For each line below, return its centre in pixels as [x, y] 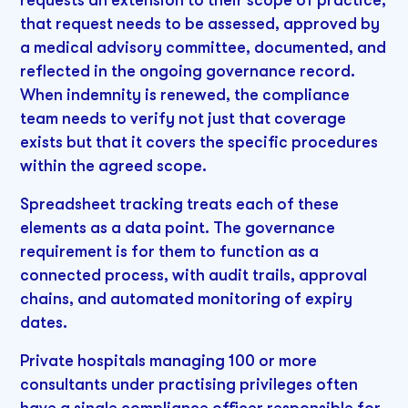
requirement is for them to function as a [170, 251]
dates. [44, 322]
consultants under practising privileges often [189, 384]
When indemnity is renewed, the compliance [185, 95]
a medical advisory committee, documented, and [204, 48]
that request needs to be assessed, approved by [200, 24]
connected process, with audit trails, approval [194, 275]
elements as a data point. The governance [178, 227]
